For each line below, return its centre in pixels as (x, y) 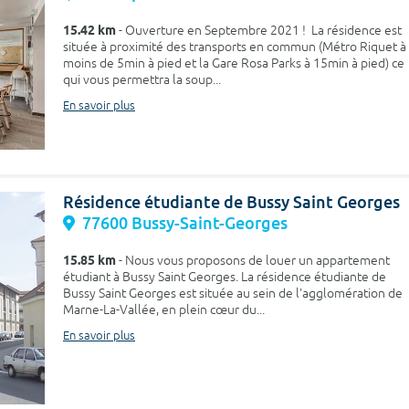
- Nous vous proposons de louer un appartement (253, 261)
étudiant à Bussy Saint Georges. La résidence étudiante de (225, 278)
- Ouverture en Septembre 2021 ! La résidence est (259, 30)
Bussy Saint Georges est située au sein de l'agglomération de (233, 294)
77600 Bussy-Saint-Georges (185, 224)
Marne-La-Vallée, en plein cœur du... (164, 310)
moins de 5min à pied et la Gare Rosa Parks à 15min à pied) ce (234, 63)
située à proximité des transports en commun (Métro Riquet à (235, 47)
